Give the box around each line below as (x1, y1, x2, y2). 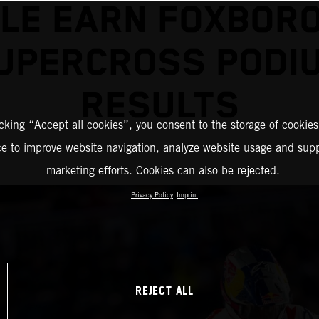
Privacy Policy (131, 191, 173, 199)
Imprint (177, 191, 198, 199)
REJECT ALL (135, 280, 194, 303)
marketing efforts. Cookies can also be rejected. (46, 164, 280, 177)
